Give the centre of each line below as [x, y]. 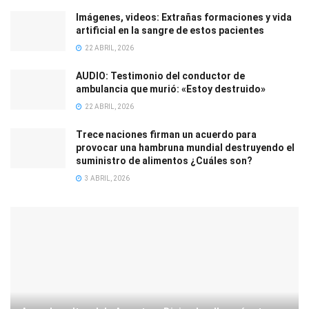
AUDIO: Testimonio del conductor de [160, 76]
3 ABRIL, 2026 [107, 179]
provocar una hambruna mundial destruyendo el [185, 148]
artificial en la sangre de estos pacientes [170, 31]
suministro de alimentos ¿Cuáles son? [164, 161]
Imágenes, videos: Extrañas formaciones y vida [184, 18]
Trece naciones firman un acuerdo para [166, 135]
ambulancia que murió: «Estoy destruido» [171, 89]
